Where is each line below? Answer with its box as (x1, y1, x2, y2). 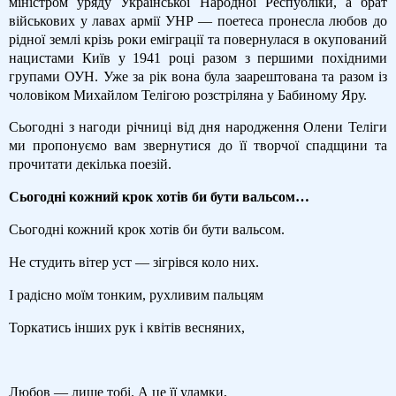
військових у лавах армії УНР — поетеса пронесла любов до (9, 12, 387, 28)
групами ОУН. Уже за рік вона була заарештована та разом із (9, 68, 387, 84)
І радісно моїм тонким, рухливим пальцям (9, 286, 263, 302)
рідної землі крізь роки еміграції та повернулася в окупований (9, 31, 387, 47)
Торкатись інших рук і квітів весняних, (9, 319, 245, 335)
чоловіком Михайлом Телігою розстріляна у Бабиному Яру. (9, 87, 367, 103)
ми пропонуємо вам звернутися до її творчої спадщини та (9, 138, 387, 154)
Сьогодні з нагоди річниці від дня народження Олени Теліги (9, 119, 387, 135)
